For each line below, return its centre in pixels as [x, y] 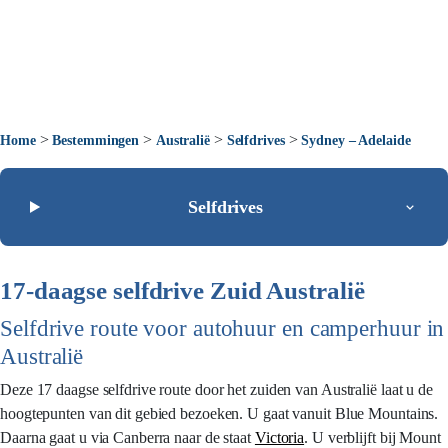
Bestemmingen [96, 140]
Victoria [279, 437]
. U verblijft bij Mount [372, 437]
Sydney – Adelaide [356, 140]
